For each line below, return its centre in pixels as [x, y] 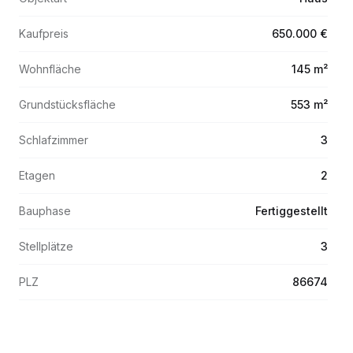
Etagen [37, 175]
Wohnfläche [50, 69]
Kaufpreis [44, 33]
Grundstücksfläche [67, 104]
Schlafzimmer [54, 140]
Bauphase [45, 211]
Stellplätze [46, 246]
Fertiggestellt [292, 211]
